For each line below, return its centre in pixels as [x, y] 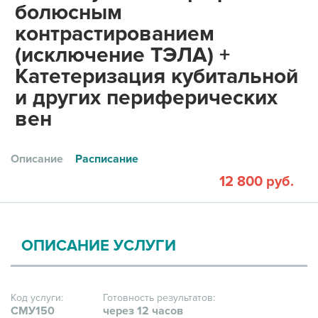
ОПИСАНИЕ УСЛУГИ [99, 246]
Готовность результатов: [159, 298]
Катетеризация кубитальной [157, 76]
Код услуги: [37, 298]
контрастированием [115, 34]
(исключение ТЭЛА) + [122, 55]
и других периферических [146, 98]
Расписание [107, 159]
